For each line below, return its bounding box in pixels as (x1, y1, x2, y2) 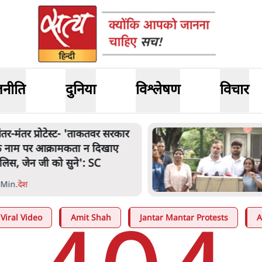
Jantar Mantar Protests (140, 213, 228, 224)
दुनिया (65, 81, 96, 100)
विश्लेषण (135, 81, 180, 100)
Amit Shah (71, 213, 111, 224)
